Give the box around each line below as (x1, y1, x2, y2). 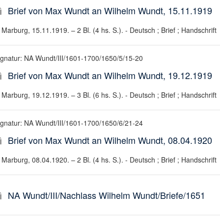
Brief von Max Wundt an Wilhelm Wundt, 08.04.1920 (7, 134, 212, 146)
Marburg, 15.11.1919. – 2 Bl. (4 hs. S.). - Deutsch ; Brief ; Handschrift (1, 25, 217, 35)
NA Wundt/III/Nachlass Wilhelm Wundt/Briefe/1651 (7, 189, 205, 201)
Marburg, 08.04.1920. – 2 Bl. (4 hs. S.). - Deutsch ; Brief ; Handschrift (1, 155, 217, 165)
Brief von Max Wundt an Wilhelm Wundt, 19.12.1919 (7, 69, 212, 82)
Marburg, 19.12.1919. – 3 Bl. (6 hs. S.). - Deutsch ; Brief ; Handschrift (1, 90, 217, 100)
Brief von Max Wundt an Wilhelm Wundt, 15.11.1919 (7, 4, 212, 17)
